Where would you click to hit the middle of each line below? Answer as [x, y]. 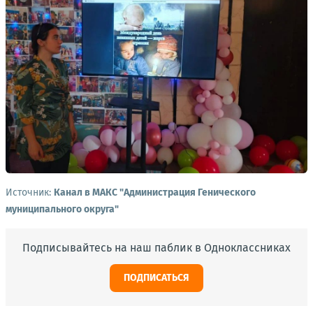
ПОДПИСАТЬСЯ [156, 278]
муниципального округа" [62, 210]
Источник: [30, 193]
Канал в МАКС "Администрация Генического [155, 193]
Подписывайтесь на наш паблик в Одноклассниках [156, 248]
